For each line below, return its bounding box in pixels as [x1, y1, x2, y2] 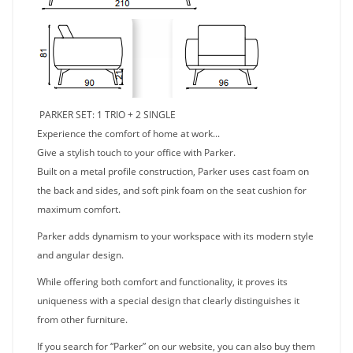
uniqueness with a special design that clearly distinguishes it [37, 294, 299, 307]
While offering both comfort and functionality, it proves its [37, 275, 288, 288]
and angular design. [37, 248, 124, 262]
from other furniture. [37, 313, 128, 326]
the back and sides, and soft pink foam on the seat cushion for [37, 184, 307, 197]
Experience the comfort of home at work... [37, 127, 220, 140]
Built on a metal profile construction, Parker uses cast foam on [37, 165, 309, 178]
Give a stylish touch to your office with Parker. [37, 146, 236, 159]
